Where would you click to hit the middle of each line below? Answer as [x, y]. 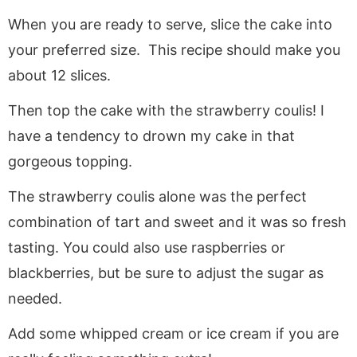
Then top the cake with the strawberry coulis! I [166, 110]
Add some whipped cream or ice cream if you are [173, 333]
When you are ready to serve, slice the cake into [170, 24]
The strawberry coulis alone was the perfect [157, 196]
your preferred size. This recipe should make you [174, 49]
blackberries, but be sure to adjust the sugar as [166, 273]
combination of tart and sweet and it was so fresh [177, 222]
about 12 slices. [59, 75]
